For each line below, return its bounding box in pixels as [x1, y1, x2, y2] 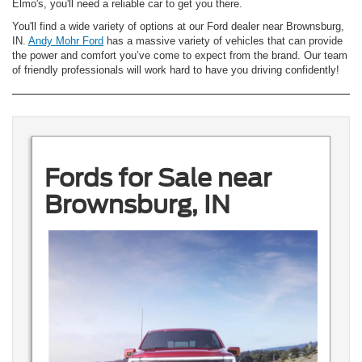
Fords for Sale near [44, 162, 271, 192]
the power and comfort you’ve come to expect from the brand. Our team [12, 49, 347, 62]
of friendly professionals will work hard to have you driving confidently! [12, 64, 339, 77]
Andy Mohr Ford [28, 35, 103, 48]
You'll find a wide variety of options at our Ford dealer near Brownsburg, [12, 20, 344, 33]
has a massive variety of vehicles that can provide [103, 35, 343, 48]
